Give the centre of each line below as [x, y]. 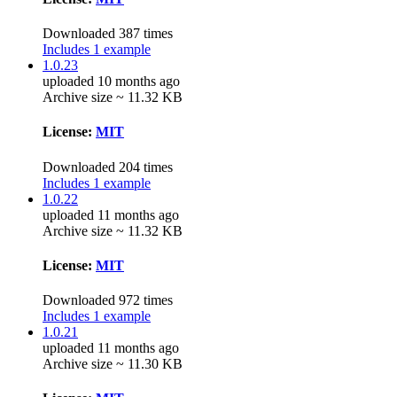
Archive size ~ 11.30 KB [113, 364]
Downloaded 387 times [108, 34]
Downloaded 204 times [108, 167]
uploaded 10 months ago [111, 82]
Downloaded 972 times [108, 300]
